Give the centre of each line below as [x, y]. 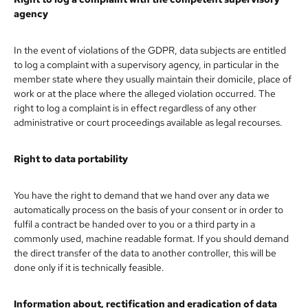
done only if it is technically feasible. [89, 267]
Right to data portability [71, 158]
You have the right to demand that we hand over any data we [142, 195]
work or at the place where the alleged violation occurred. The [145, 93]
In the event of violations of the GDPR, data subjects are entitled [150, 50]
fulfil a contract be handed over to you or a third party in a [134, 224]
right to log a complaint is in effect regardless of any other [135, 108]
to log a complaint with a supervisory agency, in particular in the [146, 64]
